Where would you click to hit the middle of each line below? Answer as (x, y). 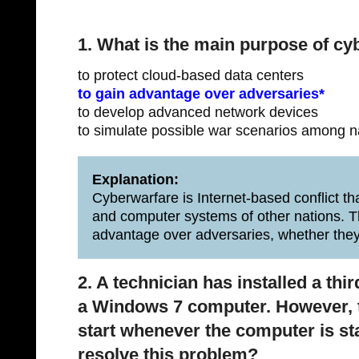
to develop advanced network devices (198, 112)
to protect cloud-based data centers (191, 75)
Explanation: (135, 179)
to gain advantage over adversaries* (201, 94)
